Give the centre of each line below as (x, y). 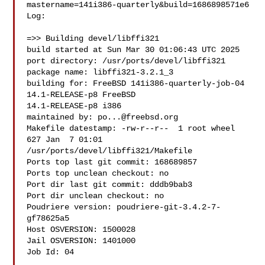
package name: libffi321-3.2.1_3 (100, 72)
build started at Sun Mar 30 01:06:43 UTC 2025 (133, 50)
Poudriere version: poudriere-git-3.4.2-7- (124, 207)
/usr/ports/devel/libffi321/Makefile (110, 151)
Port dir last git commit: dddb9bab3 (110, 185)
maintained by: (62, 117)
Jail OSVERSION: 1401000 (81, 241)
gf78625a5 (48, 218)
